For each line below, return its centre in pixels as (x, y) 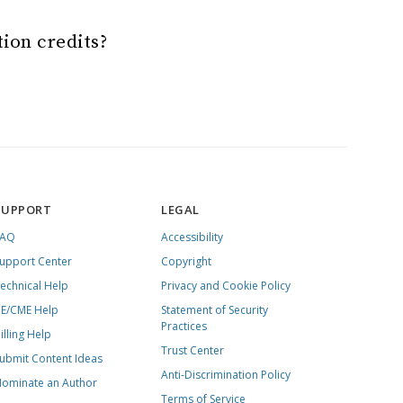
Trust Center (193, 350)
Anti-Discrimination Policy (226, 375)
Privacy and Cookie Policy (226, 286)
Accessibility (193, 237)
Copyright (187, 261)
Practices (184, 326)
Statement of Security (215, 310)
